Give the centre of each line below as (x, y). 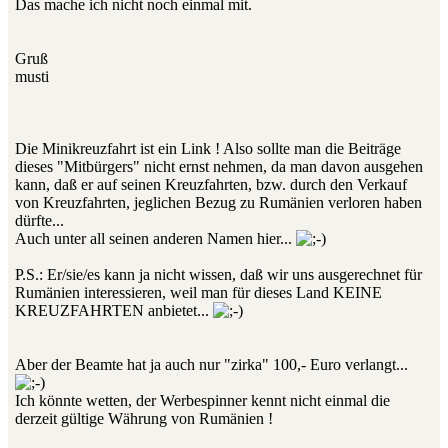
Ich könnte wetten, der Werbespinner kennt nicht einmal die (202, 401)
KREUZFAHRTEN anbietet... (114, 311)
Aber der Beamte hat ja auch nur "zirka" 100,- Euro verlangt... (211, 365)
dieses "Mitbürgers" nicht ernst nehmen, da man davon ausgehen (219, 167)
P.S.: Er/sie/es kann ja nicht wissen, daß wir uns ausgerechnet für (218, 275)
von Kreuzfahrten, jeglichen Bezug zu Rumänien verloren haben (218, 203)
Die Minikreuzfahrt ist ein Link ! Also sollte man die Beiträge (208, 149)
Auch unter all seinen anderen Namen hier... (155, 239)
